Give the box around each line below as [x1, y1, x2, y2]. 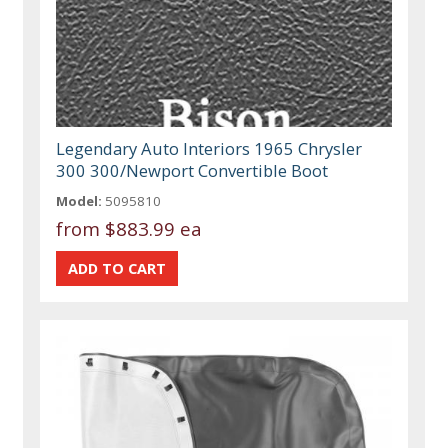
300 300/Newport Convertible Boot [56, 159, 329, 183]
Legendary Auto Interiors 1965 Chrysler [56, 137, 363, 161]
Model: [56, 192, 103, 211]
